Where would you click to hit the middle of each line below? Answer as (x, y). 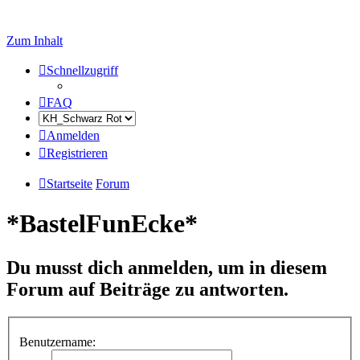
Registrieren (77, 153)
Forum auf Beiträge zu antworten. (147, 289)
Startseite (70, 184)
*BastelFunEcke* (102, 224)
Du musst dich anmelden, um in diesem (167, 267)
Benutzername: (57, 342)
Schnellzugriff (82, 70)
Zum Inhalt (35, 41)
